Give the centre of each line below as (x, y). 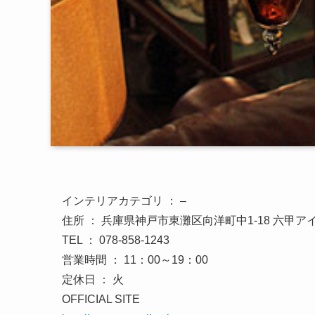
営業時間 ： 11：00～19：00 (135, 260)
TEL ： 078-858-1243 (116, 240)
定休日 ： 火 (93, 279)
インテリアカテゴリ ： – (124, 201)
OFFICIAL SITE (101, 299)
